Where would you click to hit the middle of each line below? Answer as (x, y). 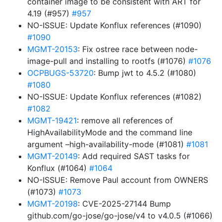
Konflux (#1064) (58, 168)
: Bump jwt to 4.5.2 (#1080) (145, 73)
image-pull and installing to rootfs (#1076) (108, 61)
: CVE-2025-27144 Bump (124, 204)
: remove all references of (125, 120)
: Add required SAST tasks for (134, 156)
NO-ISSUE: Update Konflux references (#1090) (114, 25)
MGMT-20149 (53, 156)
